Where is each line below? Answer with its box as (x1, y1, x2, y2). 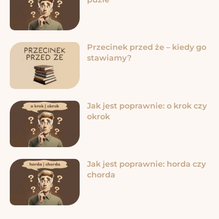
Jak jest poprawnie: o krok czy (87, 101, 207, 110)
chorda (87, 170, 115, 179)
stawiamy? (87, 53, 131, 63)
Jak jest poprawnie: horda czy (87, 159, 206, 169)
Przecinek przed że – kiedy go (87, 43, 206, 52)
